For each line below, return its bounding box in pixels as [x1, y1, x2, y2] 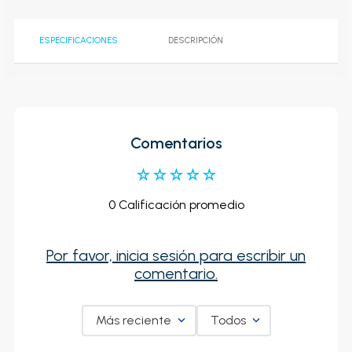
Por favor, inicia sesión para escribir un [46, 246, 306, 266]
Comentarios [130, 134, 222, 153]
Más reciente [95, 313, 171, 328]
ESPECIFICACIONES [39, 35, 118, 46]
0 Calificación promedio [108, 197, 244, 213]
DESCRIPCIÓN [168, 35, 223, 46]
